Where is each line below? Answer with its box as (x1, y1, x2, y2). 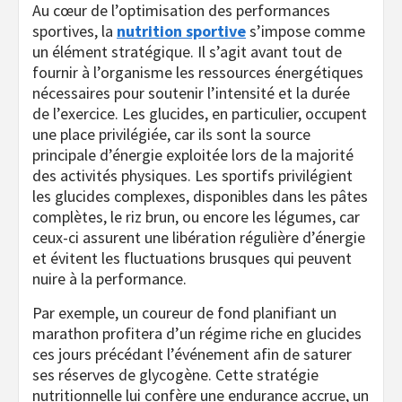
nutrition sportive (117, 20, 246, 41)
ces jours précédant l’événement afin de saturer (32, 343, 352, 364)
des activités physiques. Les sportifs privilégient (32, 164, 353, 186)
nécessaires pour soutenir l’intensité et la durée (32, 82, 350, 103)
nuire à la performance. (32, 267, 187, 289)
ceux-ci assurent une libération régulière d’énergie (32, 226, 365, 248)
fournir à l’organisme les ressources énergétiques (32, 61, 363, 83)
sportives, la (32, 20, 117, 41)
